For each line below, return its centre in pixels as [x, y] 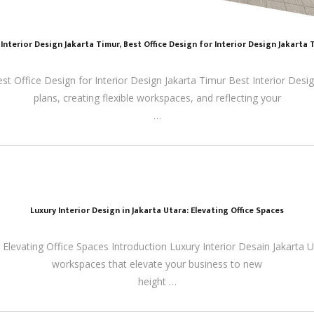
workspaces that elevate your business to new [157, 264]
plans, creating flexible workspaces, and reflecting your [157, 98]
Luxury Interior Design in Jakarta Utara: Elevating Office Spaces [157, 211]
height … [157, 282]
